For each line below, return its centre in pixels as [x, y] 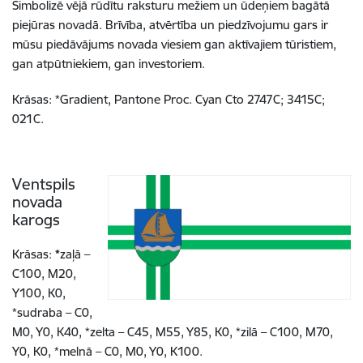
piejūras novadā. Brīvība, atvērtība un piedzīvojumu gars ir [170, 25]
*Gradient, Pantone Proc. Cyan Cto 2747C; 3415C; [190, 99]
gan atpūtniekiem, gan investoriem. [109, 64]
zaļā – [75, 254]
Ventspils [44, 184]
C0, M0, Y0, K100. [154, 351]
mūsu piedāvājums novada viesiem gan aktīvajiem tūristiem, [174, 44]
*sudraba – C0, [52, 312]
